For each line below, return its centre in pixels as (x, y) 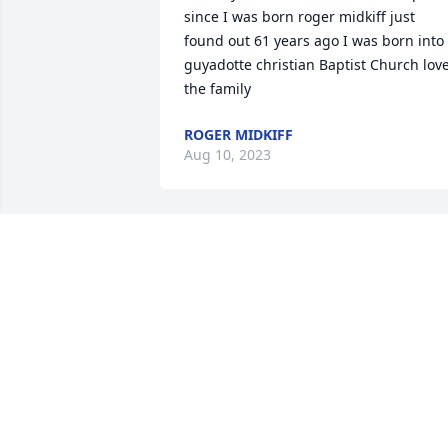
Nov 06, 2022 (227, 321)
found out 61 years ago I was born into (314, 41)
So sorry (211, 255)
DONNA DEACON (242, 301)
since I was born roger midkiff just (299, 17)
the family (217, 89)
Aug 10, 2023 (227, 155)
